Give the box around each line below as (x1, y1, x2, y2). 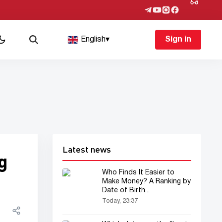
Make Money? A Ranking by (102, 178, 191, 185)
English (81, 36, 106, 43)
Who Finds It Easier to (102, 169, 174, 176)
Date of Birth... (102, 187, 150, 194)
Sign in (165, 36, 191, 43)
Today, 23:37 (102, 198, 138, 204)
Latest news (62, 144, 111, 155)
